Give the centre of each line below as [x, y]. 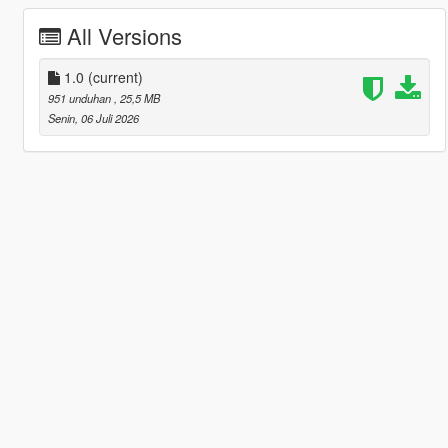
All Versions [124, 35]
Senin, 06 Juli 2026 [93, 117]
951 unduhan [80, 97]
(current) [115, 76]
